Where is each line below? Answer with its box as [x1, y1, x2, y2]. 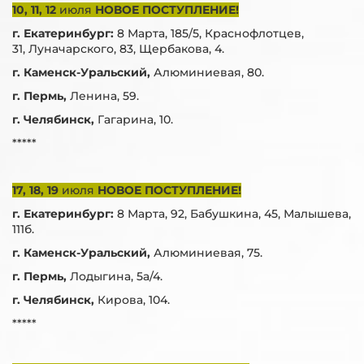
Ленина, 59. [70, 89, 139, 103]
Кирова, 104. [97, 292, 170, 307]
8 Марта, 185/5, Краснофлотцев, [117, 26, 304, 41]
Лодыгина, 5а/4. [70, 269, 162, 284]
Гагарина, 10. [97, 112, 173, 127]
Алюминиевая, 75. [154, 245, 262, 260]
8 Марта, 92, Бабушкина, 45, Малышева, [117, 206, 351, 221]
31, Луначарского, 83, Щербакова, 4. [12, 41, 224, 56]
